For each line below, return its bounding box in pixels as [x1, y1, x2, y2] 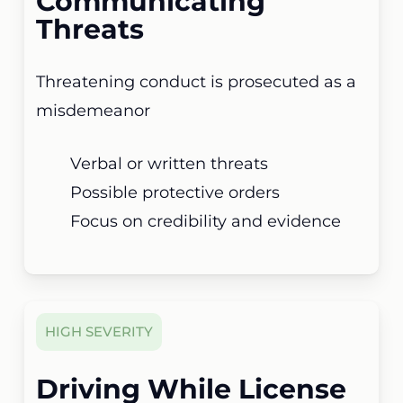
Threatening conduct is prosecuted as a [36, 71, 357, 92]
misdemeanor [36, 100, 151, 121]
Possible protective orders [70, 182, 281, 202]
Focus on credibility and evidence [70, 210, 342, 231]
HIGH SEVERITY [45, 323, 154, 341]
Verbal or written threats [70, 153, 269, 174]
